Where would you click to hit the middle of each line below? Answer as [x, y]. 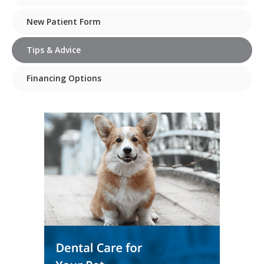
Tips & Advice [54, 50]
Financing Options [64, 78]
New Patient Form [64, 22]
